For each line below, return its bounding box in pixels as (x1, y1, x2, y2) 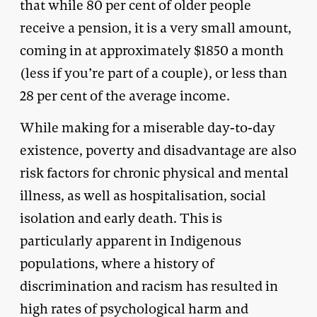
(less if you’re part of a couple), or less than (20, 64, 287, 82)
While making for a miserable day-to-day (20, 118, 275, 137)
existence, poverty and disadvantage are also (20, 141, 296, 159)
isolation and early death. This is (20, 209, 222, 227)
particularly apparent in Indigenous (20, 231, 241, 250)
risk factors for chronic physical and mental (20, 163, 289, 182)
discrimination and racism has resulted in (20, 277, 278, 295)
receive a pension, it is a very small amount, (20, 18, 292, 37)
